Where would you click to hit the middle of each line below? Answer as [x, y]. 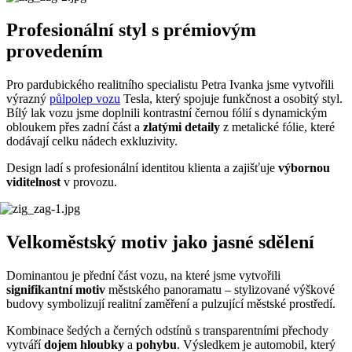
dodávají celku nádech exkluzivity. [92, 141]
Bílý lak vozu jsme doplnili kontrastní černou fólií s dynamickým [167, 113]
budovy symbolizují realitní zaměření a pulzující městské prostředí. [171, 303]
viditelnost [35, 182]
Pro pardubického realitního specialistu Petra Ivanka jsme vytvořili [170, 85]
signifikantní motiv [56, 289]
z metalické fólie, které [277, 127]
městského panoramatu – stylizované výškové [220, 289]
